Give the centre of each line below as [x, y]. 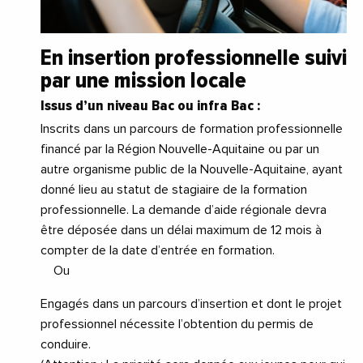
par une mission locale [143, 81]
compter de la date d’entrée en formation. [158, 251]
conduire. [66, 345]
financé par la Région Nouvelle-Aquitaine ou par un [180, 149]
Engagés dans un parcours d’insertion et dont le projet [191, 304]
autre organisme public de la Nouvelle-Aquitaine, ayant [192, 170]
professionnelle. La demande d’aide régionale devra [184, 210]
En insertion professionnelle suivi [194, 58]
